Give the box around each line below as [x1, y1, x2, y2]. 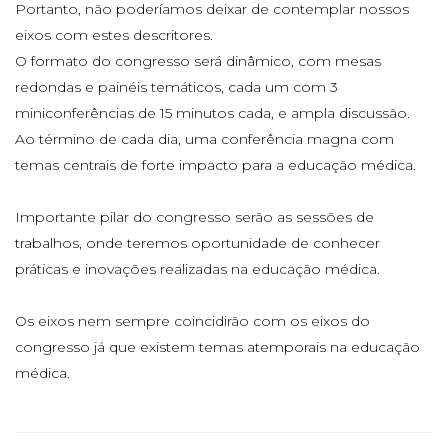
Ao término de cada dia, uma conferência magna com [15, 129, 394, 148]
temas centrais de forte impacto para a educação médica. [15, 155, 416, 174]
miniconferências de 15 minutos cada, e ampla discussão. [15, 103, 410, 122]
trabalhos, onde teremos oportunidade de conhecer [15, 233, 380, 252]
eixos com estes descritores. [15, 25, 213, 44]
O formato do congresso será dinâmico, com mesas [15, 51, 381, 70]
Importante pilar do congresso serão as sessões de [15, 207, 374, 226]
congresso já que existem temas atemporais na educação [15, 337, 420, 356]
